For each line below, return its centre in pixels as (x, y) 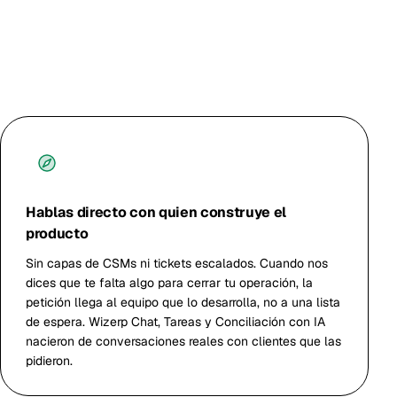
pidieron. (49, 361)
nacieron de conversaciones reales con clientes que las (183, 341)
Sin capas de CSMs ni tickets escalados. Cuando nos (177, 263)
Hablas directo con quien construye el (156, 212)
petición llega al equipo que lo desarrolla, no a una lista (183, 302)
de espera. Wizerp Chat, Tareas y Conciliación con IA (175, 322)
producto (57, 234)
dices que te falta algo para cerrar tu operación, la (169, 283)
